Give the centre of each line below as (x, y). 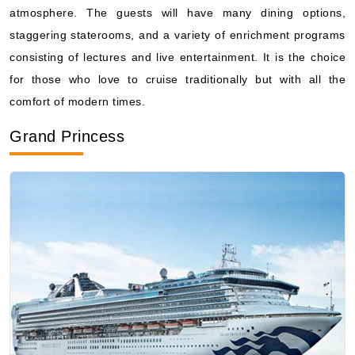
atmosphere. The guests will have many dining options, (177, 12)
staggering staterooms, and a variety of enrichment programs (177, 34)
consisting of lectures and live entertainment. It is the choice (177, 57)
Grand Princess (67, 136)
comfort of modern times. (77, 101)
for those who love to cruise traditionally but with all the (177, 79)
